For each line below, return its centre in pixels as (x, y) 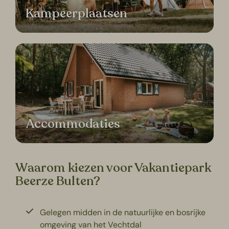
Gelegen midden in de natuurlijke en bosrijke (123, 212)
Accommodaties (73, 124)
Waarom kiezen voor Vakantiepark (113, 168)
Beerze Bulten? (58, 181)
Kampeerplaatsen (77, 14)
